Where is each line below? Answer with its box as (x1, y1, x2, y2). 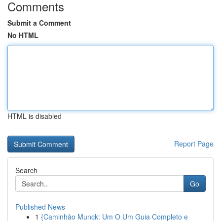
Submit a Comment (7, 18, 71, 28)
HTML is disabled (7, 111, 62, 121)
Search (15, 165, 37, 175)
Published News (15, 202, 65, 212)
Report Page (174, 139, 214, 148)
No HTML (7, 30, 38, 40)
